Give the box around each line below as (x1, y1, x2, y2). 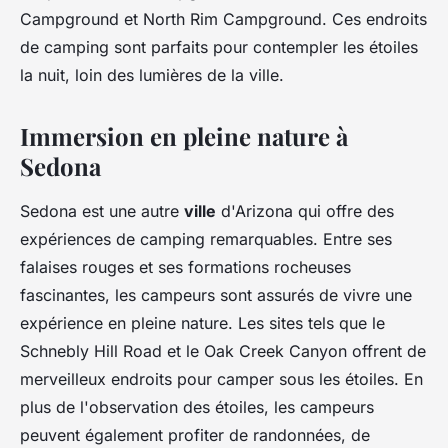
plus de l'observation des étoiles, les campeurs (20, 397, 374, 418)
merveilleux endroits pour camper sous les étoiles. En (20, 369, 423, 390)
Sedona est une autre (20, 201, 184, 222)
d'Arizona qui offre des (216, 201, 394, 222)
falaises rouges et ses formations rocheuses (20, 257, 351, 278)
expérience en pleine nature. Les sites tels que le (20, 313, 385, 334)
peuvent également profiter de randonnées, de (20, 425, 370, 446)
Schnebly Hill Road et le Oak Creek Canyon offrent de (20, 341, 426, 362)
